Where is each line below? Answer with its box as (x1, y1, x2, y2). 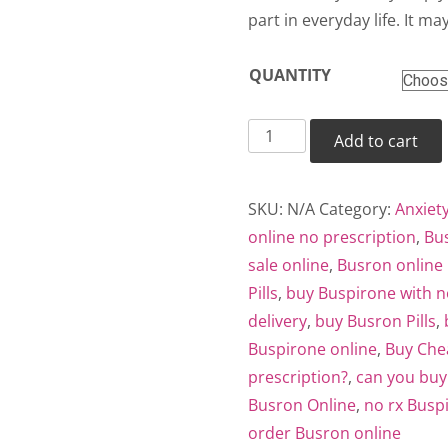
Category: (319, 198, 395, 220)
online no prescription (248, 226, 416, 248)
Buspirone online (248, 338, 377, 360)
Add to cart (334, 130, 419, 152)
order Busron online (248, 422, 401, 444)
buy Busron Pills (315, 310, 436, 332)
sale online (248, 254, 329, 276)
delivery (248, 310, 307, 332)
